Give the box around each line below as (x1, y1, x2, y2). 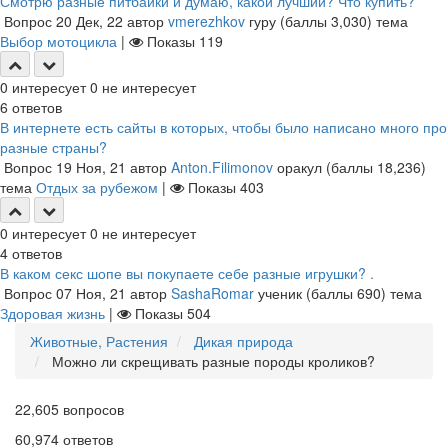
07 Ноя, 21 (56, 283, 126, 303)
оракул (277, 157, 322, 177)
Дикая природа (194, 331, 293, 351)
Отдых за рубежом (36, 177, 158, 197)
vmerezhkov (168, 11, 245, 31)
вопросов (59, 399, 124, 419)
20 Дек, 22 (56, 11, 123, 31)
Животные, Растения (30, 331, 168, 351)
